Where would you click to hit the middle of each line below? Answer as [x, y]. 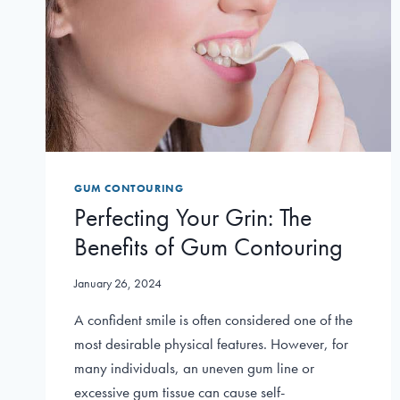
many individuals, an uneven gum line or [194, 367]
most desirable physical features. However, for [211, 343]
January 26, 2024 [118, 283]
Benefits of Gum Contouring [208, 247]
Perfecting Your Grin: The [193, 218]
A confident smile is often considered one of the [213, 319]
